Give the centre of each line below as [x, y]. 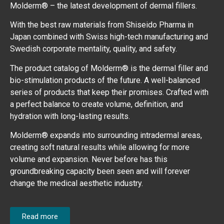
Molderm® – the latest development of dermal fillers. [103, 6]
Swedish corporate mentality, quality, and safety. [93, 49]
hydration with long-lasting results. [70, 116]
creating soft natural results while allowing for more [100, 147]
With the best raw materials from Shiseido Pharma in [102, 25]
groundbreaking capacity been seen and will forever [100, 171]
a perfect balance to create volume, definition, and [96, 104]
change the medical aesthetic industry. [76, 183]
